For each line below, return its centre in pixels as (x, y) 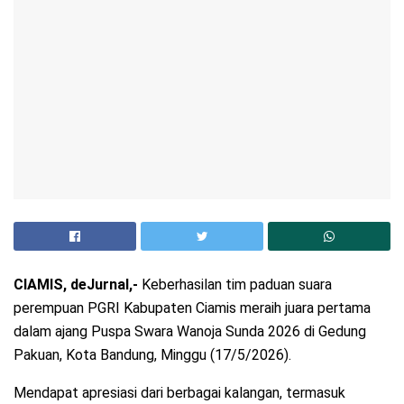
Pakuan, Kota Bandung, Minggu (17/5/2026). (152, 354)
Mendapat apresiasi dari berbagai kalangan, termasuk (179, 392)
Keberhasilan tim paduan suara (235, 284)
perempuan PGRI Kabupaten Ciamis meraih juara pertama (192, 308)
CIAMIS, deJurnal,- (76, 284)
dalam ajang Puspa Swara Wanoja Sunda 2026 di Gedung (190, 331)
